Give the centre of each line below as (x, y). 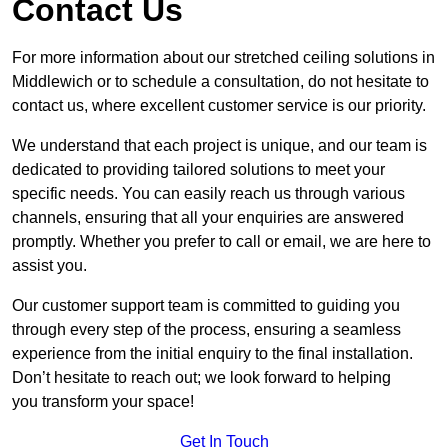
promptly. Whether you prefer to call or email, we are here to (221, 241)
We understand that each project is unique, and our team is (219, 145)
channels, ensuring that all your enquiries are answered (208, 217)
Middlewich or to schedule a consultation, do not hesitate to (220, 81)
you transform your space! (103, 401)
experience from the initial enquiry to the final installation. (212, 353)
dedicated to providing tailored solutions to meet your (198, 169)
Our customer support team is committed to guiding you (206, 305)
